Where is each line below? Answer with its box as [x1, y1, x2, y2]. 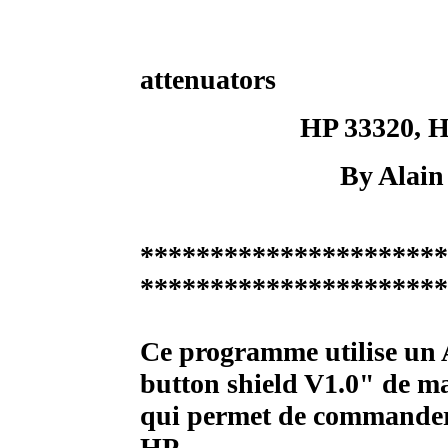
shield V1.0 [227, 368, 359, 399]
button [140, 368, 220, 399]
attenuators [140, 64, 276, 95]
